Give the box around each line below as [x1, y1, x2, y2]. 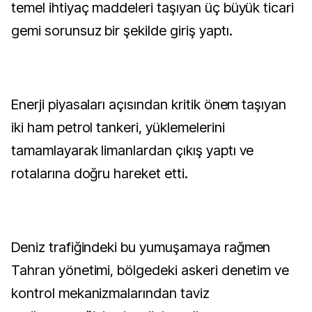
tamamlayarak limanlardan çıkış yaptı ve [11, 142, 254, 159]
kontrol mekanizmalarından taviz [11, 285, 210, 302]
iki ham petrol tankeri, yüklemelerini [11, 119, 225, 136]
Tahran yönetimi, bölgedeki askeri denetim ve [11, 262, 290, 279]
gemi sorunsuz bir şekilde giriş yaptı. [11, 22, 233, 39]
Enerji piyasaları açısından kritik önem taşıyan [11, 96, 287, 113]
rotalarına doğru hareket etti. [11, 165, 188, 182]
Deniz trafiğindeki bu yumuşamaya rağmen [11, 239, 271, 256]
